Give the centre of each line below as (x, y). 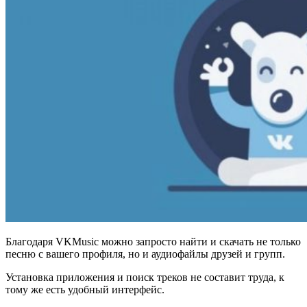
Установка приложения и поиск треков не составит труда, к (145, 277)
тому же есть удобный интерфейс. (85, 290)
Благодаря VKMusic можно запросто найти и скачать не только (153, 242)
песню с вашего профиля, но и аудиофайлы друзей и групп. (145, 254)
